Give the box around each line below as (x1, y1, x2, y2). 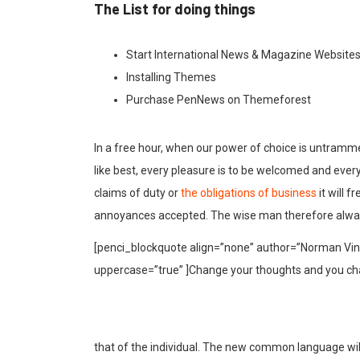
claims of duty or (94, 186, 181, 199)
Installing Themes (126, 70, 216, 84)
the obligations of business (181, 186, 317, 199)
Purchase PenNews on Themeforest (126, 92, 311, 106)
